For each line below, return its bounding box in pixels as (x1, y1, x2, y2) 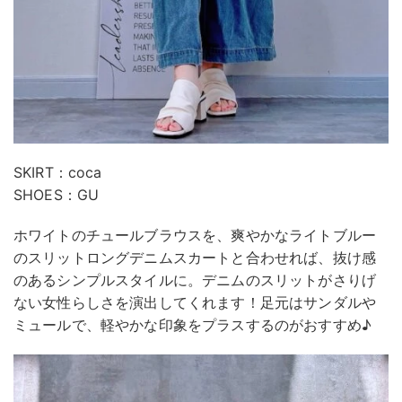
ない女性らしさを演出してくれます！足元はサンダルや (13, 293, 376, 312)
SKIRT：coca (13, 163, 102, 182)
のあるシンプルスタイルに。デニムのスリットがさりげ (13, 271, 377, 290)
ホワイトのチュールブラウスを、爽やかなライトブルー (13, 226, 376, 245)
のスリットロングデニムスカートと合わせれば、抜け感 (13, 249, 377, 267)
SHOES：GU (13, 186, 100, 205)
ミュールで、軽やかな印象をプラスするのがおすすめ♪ (13, 316, 372, 335)
